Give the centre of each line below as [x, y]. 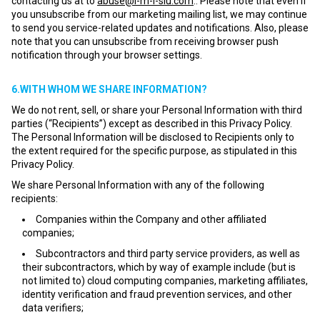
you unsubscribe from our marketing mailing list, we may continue [159, 14]
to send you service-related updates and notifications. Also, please [160, 28]
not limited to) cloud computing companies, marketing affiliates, [165, 281]
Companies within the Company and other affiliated [151, 219]
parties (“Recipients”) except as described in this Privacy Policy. [152, 124]
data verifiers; [53, 308]
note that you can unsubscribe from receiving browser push [145, 41]
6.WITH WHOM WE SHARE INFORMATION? [109, 89]
